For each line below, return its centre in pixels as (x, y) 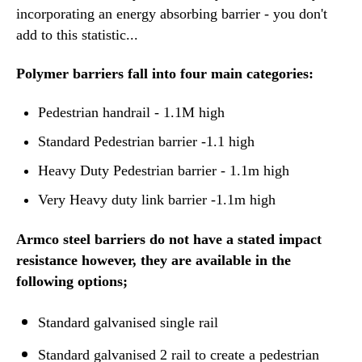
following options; (72, 281)
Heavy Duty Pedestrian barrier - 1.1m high (164, 171)
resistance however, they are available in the (154, 260)
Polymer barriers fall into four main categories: (165, 74)
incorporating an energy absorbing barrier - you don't (172, 14)
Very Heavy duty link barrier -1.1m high (157, 200)
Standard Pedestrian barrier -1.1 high (147, 142)
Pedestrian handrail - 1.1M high (132, 112)
